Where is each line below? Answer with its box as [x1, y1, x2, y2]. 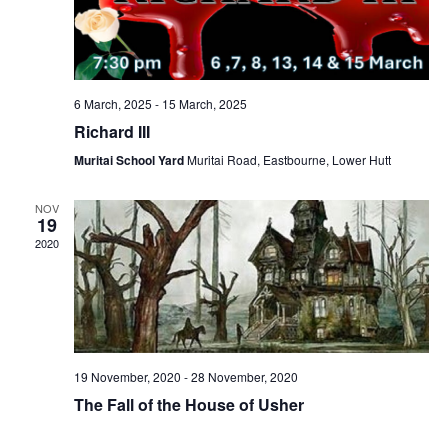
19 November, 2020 [73, 367, 181, 385]
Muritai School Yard [73, 150, 187, 169]
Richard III [73, 119, 150, 143]
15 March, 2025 [161, 94, 247, 112]
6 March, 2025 [73, 94, 152, 112]
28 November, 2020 [190, 367, 298, 385]
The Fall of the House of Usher [73, 392, 304, 416]
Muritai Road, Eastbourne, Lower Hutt [186, 150, 391, 168]
